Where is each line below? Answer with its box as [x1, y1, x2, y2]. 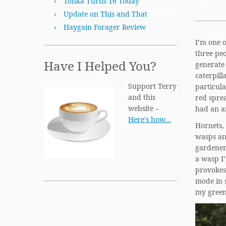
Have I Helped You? [44, 58, 156, 74]
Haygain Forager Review [64, 22, 146, 32]
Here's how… [128, 115, 172, 124]
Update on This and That [64, 9, 147, 19]
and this [128, 92, 156, 102]
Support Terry [128, 81, 177, 91]
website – [128, 103, 159, 113]
